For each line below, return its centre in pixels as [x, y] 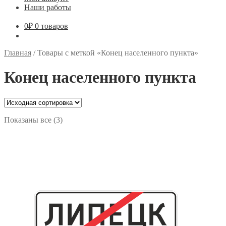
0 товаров [51, 26]
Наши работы [48, 7]
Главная [18, 53]
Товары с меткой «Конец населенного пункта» [118, 53]
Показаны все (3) [33, 120]
